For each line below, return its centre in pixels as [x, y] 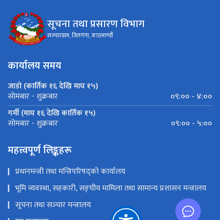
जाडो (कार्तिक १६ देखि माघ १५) [53, 86]
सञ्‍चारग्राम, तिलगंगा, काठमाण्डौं [80, 36]
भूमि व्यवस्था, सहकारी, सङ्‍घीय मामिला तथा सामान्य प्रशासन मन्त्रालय [111, 188]
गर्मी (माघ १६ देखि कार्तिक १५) [52, 113]
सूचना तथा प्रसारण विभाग [96, 24]
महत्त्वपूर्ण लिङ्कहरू [40, 150]
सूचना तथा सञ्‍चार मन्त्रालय [53, 205]
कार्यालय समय [35, 66]
